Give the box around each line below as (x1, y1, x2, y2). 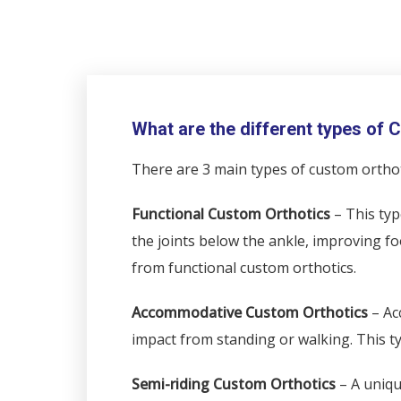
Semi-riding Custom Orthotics (132, 374, 336, 394)
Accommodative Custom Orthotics (132, 303, 368, 322)
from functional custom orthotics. (132, 258, 356, 277)
